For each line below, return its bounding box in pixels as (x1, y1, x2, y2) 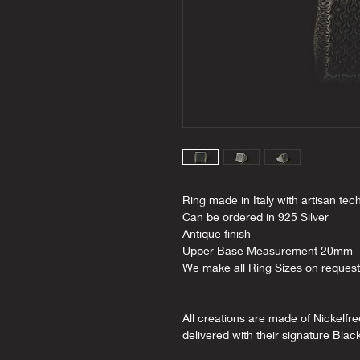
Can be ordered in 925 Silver (182, 210, 332, 224)
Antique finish (182, 227, 251, 241)
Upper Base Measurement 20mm (182, 243, 353, 258)
